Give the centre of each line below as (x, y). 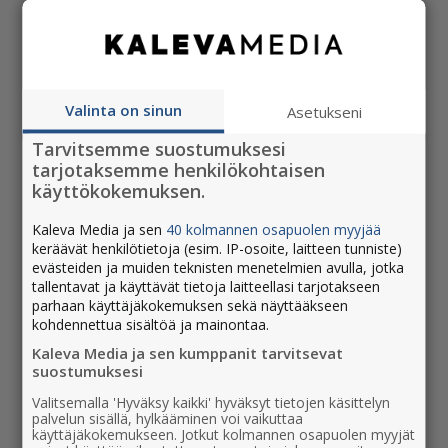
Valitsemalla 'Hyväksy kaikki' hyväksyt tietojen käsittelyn (211, 401)
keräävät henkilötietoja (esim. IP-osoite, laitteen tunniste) (217, 247)
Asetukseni (325, 111)
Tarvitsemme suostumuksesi (159, 148)
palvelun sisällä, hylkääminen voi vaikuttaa (168, 417)
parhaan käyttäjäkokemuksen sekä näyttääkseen (190, 304)
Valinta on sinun (123, 109)
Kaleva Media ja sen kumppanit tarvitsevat (188, 352)
